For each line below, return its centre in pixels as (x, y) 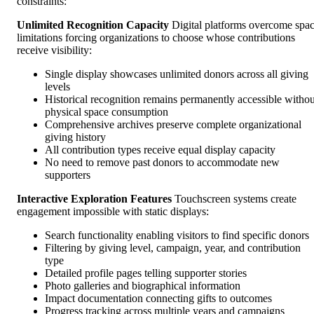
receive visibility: (54, 50)
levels (57, 86)
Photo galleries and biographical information (143, 285)
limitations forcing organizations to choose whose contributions (156, 37)
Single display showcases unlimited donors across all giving (177, 74)
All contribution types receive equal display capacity (160, 149)
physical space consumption (107, 111)
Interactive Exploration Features (94, 198)
